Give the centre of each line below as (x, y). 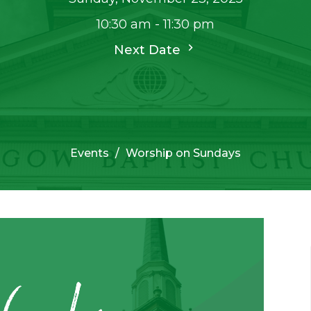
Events (90, 153)
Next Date (149, 50)
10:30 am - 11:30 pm (155, 25)
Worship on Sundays (183, 153)
